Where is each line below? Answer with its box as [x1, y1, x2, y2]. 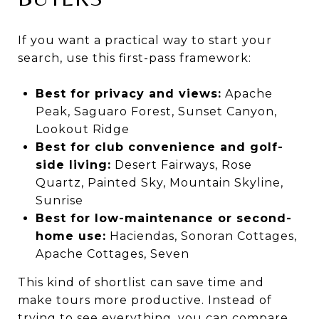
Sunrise [35, 193, 83, 207]
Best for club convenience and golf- [35, 140, 283, 154]
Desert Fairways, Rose [110, 157, 252, 172]
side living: [35, 157, 111, 172]
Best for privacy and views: [35, 86, 221, 100]
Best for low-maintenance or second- [35, 211, 292, 225]
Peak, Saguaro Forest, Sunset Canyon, [35, 104, 277, 118]
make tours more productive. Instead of [18, 293, 272, 307]
